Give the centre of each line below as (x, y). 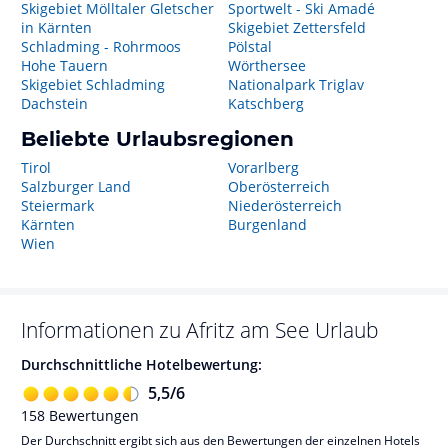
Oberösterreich (278, 186)
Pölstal (249, 46)
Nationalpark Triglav (295, 84)
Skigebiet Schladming (93, 84)
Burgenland (267, 224)
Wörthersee (266, 65)
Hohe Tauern (64, 65)
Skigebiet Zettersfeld (296, 27)
